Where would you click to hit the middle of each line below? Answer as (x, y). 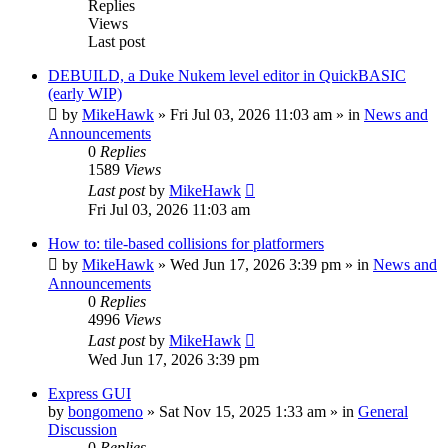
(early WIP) (85, 93)
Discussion (82, 429)
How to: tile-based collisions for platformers (186, 243)
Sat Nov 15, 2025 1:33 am (242, 411)
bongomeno (105, 411)
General (383, 411)
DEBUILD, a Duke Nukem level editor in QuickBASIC (227, 75)
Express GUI (89, 393)
